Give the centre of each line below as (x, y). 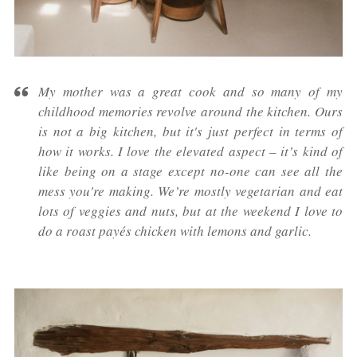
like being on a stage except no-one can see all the (190, 171)
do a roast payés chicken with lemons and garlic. (175, 230)
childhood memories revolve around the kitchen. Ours (190, 111)
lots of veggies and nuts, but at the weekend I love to (190, 210)
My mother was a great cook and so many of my (190, 91)
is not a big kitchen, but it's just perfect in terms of (190, 131)
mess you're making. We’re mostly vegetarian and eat (190, 190)
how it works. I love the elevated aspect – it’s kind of (190, 151)
